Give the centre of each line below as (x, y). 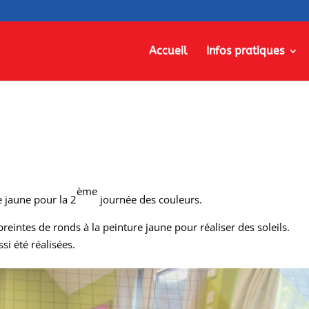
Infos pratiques (245, 51)
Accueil (168, 51)
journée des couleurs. (150, 199)
